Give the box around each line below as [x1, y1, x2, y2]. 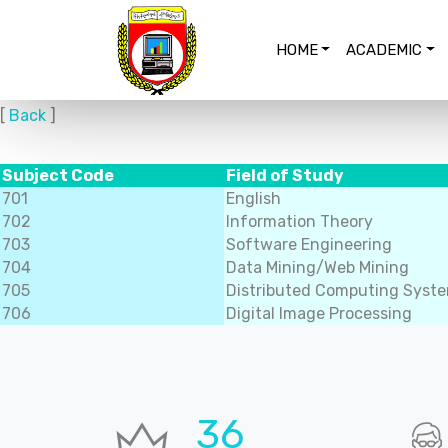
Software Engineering [226, 235, 392, 254]
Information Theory [226, 212, 373, 231]
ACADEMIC [346, 41, 423, 59]
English [226, 189, 281, 208]
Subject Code [2, 166, 114, 185]
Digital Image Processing [226, 304, 412, 323]
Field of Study [226, 166, 344, 185]
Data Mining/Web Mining [226, 258, 409, 277]
